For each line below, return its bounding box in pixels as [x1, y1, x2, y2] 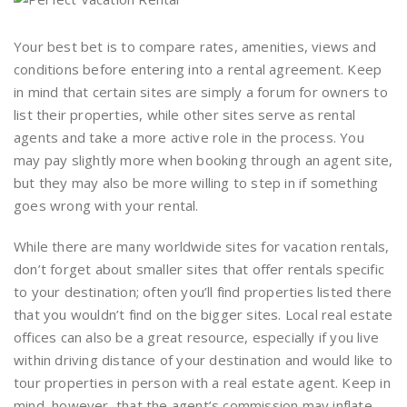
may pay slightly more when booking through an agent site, [14, 151, 393, 169]
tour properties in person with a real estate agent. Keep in [14, 373, 391, 392]
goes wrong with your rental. [14, 196, 199, 214]
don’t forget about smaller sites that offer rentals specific [14, 260, 385, 278]
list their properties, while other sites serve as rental [14, 105, 356, 124]
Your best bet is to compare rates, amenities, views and [14, 37, 377, 55]
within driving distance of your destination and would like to [14, 351, 393, 369]
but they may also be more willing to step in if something [14, 174, 379, 192]
